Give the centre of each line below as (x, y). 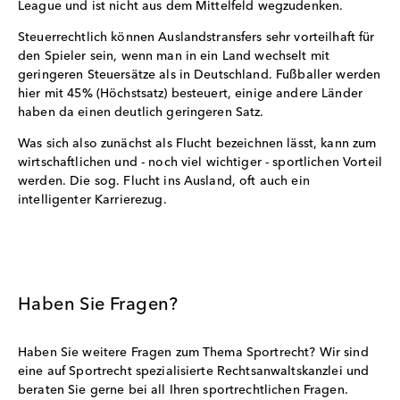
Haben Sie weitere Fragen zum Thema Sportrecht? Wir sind (193, 352)
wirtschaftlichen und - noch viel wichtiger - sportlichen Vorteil (200, 162)
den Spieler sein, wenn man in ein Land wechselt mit (174, 56)
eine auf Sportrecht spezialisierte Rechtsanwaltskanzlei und (194, 371)
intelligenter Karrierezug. (92, 200)
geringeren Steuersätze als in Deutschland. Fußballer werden (200, 75)
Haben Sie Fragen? (98, 305)
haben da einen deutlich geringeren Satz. (141, 112)
